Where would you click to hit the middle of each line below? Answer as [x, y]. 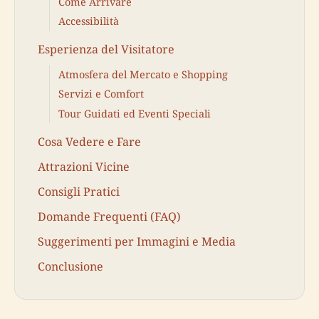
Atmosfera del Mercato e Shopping [143, 74]
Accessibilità [89, 21]
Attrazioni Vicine [84, 166]
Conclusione [70, 267]
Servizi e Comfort [101, 94]
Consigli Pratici [79, 191]
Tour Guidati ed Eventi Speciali [135, 113]
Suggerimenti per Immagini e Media [137, 242]
